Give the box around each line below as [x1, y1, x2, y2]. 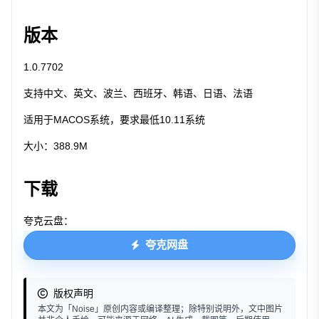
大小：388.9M [23, 140, 88, 152]
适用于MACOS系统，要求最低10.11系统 [23, 113, 205, 125]
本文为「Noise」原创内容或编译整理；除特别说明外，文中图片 [38, 303, 283, 314]
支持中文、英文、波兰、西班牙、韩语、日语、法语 [23, 87, 253, 99]
